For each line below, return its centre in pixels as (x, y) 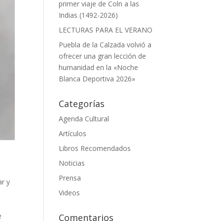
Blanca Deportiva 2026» (97, 79)
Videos (70, 193)
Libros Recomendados (95, 148)
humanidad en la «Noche (99, 67)
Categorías (82, 104)
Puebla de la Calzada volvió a (105, 45)
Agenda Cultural (84, 119)
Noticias (72, 163)
